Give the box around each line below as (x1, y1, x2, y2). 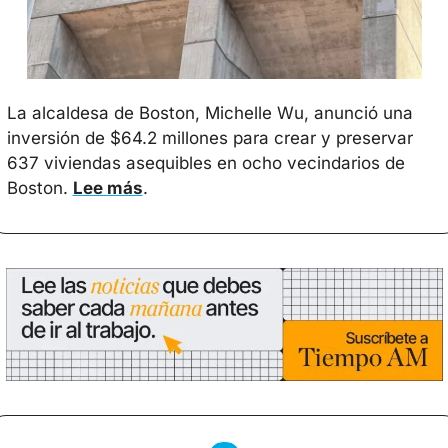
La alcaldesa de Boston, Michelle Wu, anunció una (6, 102, 413, 123)
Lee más (72, 177, 143, 198)
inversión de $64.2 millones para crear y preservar (6, 127, 413, 148)
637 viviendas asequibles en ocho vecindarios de (6, 152, 405, 173)
